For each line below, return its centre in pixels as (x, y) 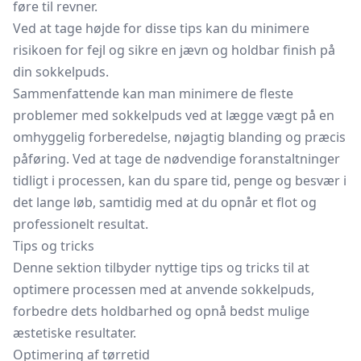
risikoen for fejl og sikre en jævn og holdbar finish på (174, 50)
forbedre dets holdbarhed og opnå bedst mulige (161, 311)
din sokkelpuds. (61, 72)
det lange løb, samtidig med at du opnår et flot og (165, 202)
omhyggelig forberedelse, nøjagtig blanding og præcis (179, 137)
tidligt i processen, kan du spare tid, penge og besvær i (180, 180)
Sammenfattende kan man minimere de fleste (153, 93)
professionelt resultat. (81, 224)
